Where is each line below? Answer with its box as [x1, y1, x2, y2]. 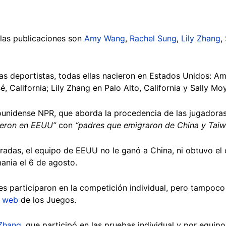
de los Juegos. [18, 194, 79, 205]
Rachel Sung [130, 33, 177, 43]
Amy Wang [84, 33, 125, 43]
